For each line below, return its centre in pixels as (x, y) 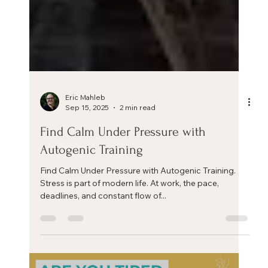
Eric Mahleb (85, 191)
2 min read (138, 201)
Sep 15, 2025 (87, 201)
